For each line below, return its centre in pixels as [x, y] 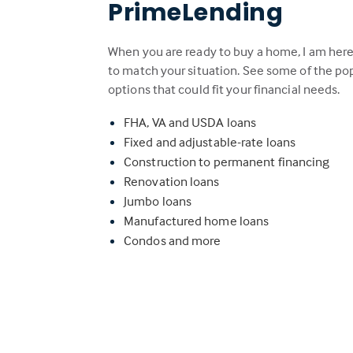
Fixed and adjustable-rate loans [210, 142]
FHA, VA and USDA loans [190, 122]
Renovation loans [172, 181]
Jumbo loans [158, 201]
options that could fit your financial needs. [224, 89]
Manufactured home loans [197, 221]
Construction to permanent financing [227, 162]
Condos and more [173, 240]
